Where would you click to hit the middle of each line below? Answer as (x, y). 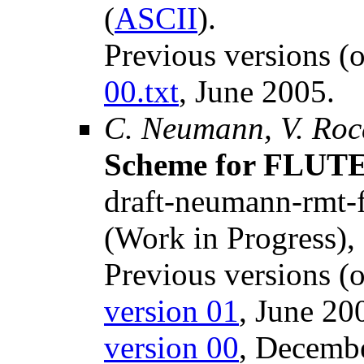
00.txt (141, 91)
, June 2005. (257, 91)
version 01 (171, 311)
